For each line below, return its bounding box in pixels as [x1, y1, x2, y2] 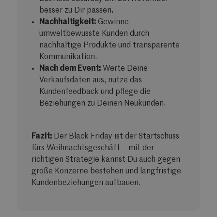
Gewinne [96, 18, 129, 26]
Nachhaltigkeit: [39, 18, 96, 26]
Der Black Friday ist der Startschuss [52, 132, 179, 140]
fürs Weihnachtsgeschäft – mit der [31, 144, 154, 152]
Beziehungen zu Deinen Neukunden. [39, 99, 166, 108]
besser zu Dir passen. [39, 6, 113, 15]
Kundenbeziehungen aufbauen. [31, 179, 140, 187]
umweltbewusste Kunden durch [39, 30, 149, 38]
